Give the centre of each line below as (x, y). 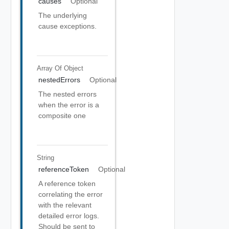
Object (73, 68)
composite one (62, 116)
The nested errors (67, 94)
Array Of (50, 68)
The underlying (63, 15)
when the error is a (69, 105)
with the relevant (65, 205)
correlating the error (71, 194)
